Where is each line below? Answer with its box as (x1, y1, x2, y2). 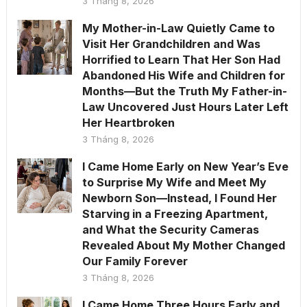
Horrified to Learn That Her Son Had (82, 53, 280, 66)
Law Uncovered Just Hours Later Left (82, 100, 288, 114)
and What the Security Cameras (82, 223, 259, 236)
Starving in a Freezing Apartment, (82, 207, 268, 221)
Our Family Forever (82, 254, 188, 268)
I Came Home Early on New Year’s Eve (82, 160, 288, 173)
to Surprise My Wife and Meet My (82, 175, 267, 189)
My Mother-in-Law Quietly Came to (82, 21, 275, 35)
